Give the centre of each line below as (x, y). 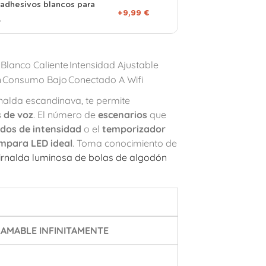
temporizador (134, 129)
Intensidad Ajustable (114, 65)
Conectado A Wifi (105, 80)
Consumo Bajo (34, 80)
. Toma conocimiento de (124, 143)
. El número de (65, 115)
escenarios (122, 115)
